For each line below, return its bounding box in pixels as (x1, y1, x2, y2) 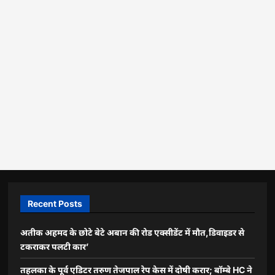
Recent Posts (28, 198, 83, 209)
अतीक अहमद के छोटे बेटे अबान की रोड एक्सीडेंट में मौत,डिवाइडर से (20, 227, 245, 238)
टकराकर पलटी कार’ (20, 241, 89, 252)
